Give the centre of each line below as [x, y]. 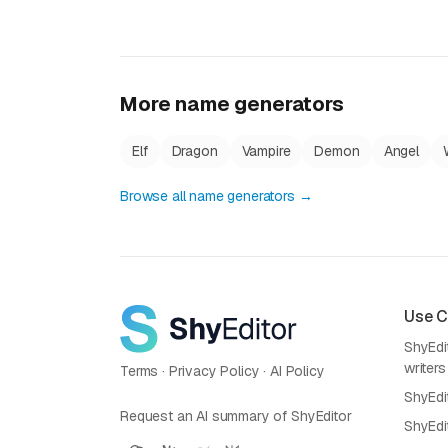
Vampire [266, 151]
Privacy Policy [214, 370]
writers [424, 368]
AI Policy [297, 370]
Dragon [194, 151]
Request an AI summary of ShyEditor [236, 415]
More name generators [232, 104]
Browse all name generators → [216, 196]
